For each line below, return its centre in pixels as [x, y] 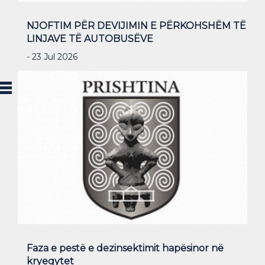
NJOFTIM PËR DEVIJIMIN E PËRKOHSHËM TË [136, 25]
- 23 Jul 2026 [52, 56]
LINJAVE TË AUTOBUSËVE [90, 38]
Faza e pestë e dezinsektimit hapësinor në [125, 248]
